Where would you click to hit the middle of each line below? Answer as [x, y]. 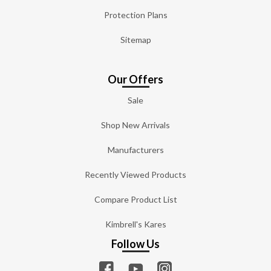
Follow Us [135, 244]
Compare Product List [135, 199]
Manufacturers [135, 149]
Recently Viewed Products [135, 174]
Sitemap [135, 39]
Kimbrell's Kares [135, 224]
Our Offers [135, 79]
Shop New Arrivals [135, 125]
